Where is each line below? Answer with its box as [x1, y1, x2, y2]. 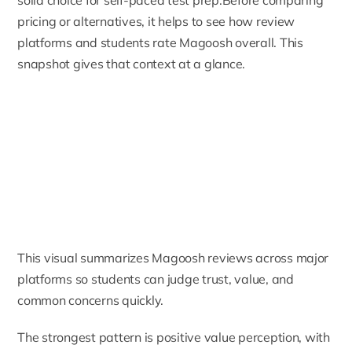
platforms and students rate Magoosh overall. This [17, 34, 303, 50]
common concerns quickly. [17, 292, 164, 309]
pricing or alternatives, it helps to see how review [17, 13, 295, 29]
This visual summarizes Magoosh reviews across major [17, 250, 329, 266]
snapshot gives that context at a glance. [17, 55, 246, 71]
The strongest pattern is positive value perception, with [17, 329, 330, 346]
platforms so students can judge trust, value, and [17, 271, 294, 288]
